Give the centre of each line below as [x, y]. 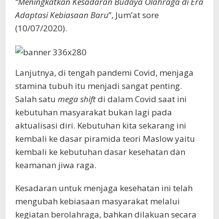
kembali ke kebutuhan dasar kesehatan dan [100, 152]
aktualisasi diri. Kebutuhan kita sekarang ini [101, 125]
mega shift [77, 99]
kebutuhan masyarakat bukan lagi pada [94, 112]
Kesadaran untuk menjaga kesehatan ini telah [104, 188]
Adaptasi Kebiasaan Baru [62, 15]
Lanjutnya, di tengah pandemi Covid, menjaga [104, 72]
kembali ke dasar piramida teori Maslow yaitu [105, 138]
